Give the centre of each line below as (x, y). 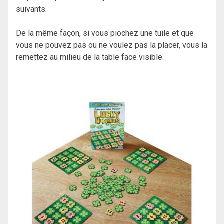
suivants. (32, 9)
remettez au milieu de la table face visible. (91, 57)
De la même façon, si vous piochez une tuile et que (105, 33)
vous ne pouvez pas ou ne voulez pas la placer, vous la (112, 45)
